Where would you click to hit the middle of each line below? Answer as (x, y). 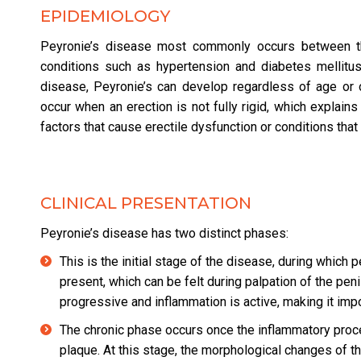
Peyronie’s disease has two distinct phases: (164, 234)
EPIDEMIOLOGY (105, 17)
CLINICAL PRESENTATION (146, 203)
